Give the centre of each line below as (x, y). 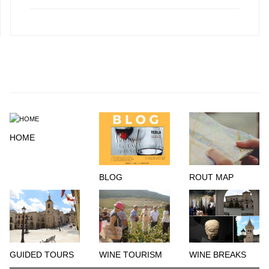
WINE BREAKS (217, 255)
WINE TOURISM (131, 255)
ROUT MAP (211, 177)
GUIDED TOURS (42, 255)
